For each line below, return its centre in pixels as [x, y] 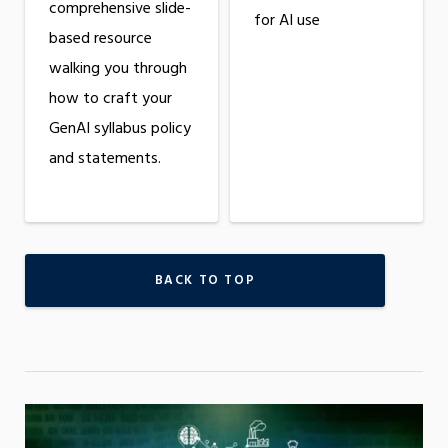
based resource [100, 39]
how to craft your [110, 99]
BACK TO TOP [205, 281]
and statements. [105, 159]
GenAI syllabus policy [120, 129]
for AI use [286, 21]
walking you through [118, 69]
